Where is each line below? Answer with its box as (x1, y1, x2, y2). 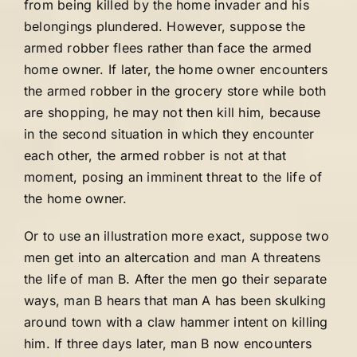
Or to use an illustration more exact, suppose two (24, 228, 329, 244)
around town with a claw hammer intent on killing (24, 314, 328, 330)
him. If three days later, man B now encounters (24, 335, 312, 351)
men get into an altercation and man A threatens (24, 249, 321, 265)
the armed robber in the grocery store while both (24, 83, 327, 99)
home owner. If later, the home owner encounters (24, 61, 328, 77)
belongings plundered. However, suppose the (24, 18, 306, 34)
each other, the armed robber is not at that (24, 147, 287, 163)
